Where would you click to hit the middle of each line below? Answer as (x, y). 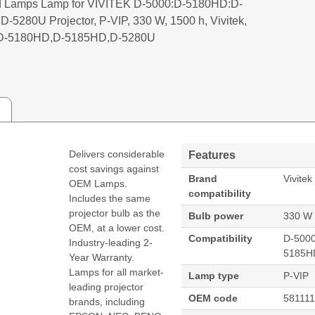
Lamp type (214, 275)
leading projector (107, 287)
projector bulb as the (115, 213)
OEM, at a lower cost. (117, 227)
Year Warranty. (102, 257)
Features (212, 155)
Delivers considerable (117, 154)
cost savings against (114, 168)
